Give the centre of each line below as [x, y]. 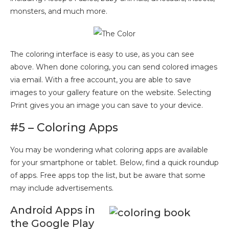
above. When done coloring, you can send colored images [114, 67]
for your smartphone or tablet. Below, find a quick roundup [114, 162]
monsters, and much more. [59, 11]
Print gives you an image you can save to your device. [107, 105]
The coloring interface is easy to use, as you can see [102, 54]
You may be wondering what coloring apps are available [109, 150]
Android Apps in [53, 210]
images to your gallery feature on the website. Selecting [111, 92]
